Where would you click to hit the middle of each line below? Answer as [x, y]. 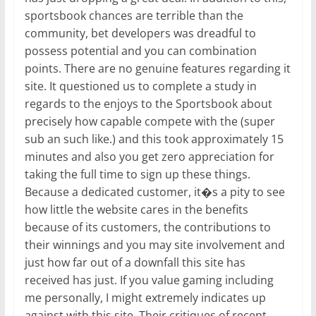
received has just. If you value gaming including [149, 280]
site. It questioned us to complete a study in [140, 86]
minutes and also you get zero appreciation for [149, 157]
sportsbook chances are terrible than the [134, 16]
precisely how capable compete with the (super [150, 122]
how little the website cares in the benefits [136, 210]
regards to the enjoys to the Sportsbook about [148, 104]
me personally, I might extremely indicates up [145, 298]
